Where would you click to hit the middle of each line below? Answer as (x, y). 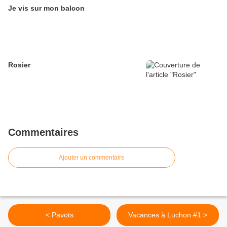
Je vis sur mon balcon (46, 8)
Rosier (19, 65)
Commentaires (43, 133)
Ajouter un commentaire (92, 158)
